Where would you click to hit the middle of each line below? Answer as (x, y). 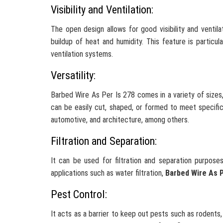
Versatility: (73, 75)
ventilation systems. (82, 54)
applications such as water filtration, (108, 173)
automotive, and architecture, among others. (120, 120)
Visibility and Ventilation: (102, 10)
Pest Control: (79, 194)
